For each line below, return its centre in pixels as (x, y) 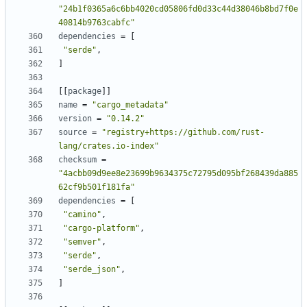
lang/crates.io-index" (109, 146)
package (85, 91)
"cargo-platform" (101, 229)
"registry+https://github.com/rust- (183, 133)
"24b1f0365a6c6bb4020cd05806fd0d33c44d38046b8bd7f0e (178, 9)
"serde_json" (92, 270)
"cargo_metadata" (130, 105)
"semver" (82, 242)
